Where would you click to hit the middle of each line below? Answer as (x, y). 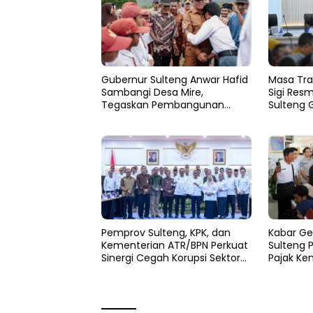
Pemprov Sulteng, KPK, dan (166, 233)
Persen (284, 271)
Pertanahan (130, 271)
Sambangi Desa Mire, (152, 93)
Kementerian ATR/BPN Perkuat (175, 246)
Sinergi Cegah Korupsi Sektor (171, 258)
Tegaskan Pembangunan (163, 105)
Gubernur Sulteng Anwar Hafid (175, 80)
